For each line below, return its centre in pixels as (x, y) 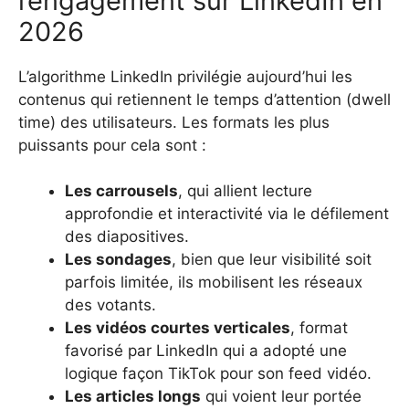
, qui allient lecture (245, 191)
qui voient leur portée (281, 397)
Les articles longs (133, 397)
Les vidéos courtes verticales (178, 328)
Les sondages (118, 260)
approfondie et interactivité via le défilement (227, 214)
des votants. (110, 305)
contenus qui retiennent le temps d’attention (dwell (204, 99)
